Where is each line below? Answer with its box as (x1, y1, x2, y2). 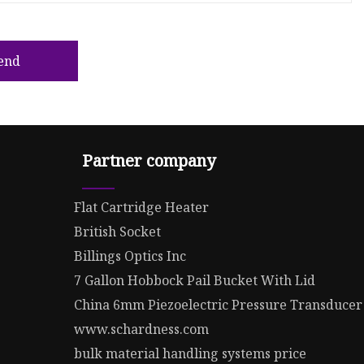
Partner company (82, 149, 216, 172)
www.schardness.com (74, 320, 210, 339)
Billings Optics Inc (74, 247, 187, 266)
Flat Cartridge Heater (74, 198, 210, 217)
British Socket (74, 223, 162, 241)
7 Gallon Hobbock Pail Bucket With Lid (74, 271, 316, 290)
